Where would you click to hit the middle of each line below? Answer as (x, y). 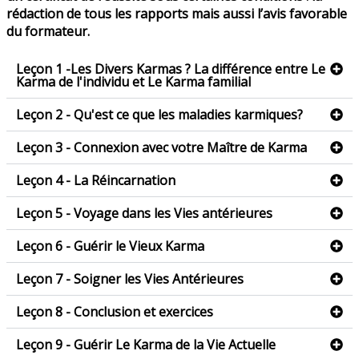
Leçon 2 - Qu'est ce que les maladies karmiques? (159, 115)
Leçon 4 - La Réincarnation (96, 180)
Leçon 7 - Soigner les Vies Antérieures (130, 279)
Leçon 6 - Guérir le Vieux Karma (110, 246)
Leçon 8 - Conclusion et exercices (115, 312)
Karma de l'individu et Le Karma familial (133, 82)
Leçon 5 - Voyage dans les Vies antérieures (144, 213)
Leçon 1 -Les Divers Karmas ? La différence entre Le (171, 69)
